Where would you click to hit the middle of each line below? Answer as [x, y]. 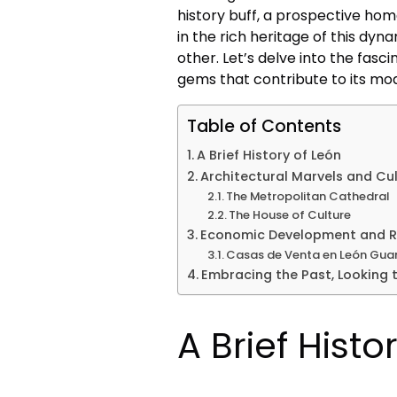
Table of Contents [264, 126]
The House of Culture [290, 214]
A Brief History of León [269, 155]
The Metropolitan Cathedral [308, 196]
